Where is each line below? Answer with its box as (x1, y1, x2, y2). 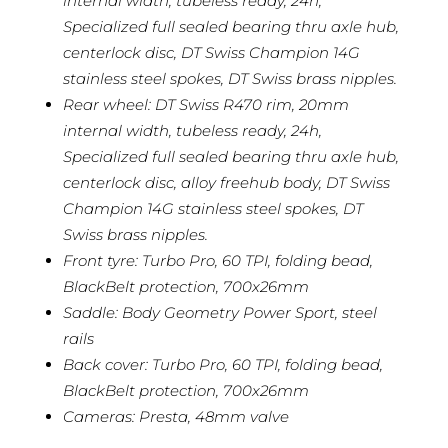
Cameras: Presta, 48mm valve (62, 406, 289, 426)
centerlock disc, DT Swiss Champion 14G (62, 42, 360, 62)
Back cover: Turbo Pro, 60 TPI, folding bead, (62, 354, 383, 374)
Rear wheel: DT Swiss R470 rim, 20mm (62, 94, 349, 114)
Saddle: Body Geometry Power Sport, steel (62, 302, 377, 322)
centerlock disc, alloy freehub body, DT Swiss (62, 172, 390, 192)
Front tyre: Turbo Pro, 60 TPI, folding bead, (62, 250, 373, 270)
